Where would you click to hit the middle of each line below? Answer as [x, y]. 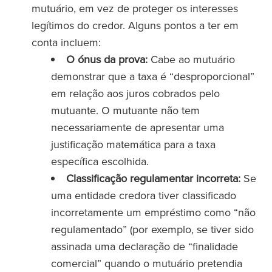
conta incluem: [66, 42]
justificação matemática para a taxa [133, 144]
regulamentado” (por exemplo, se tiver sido [152, 229]
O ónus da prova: [107, 59]
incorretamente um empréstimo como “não [153, 212]
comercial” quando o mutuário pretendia [147, 263]
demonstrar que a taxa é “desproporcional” [153, 76]
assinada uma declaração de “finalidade [144, 246]
